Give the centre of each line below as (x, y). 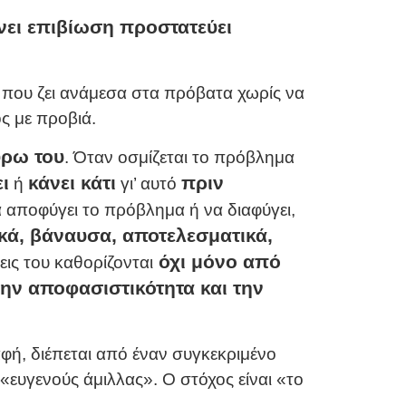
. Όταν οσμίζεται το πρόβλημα (179, 158)
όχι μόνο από (217, 262)
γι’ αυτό (148, 184)
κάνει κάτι (72, 183)
